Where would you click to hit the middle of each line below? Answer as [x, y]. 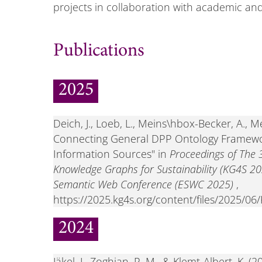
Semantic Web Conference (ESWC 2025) [143, 184]
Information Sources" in [111, 154]
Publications [99, 52]
